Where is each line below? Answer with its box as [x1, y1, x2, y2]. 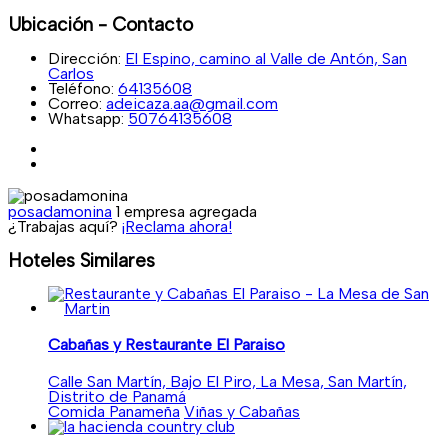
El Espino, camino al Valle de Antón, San [125, 48, 407, 68]
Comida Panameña [48, 401, 180, 421]
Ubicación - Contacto [8, 13, 193, 37]
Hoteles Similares [8, 248, 155, 272]
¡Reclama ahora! [122, 216, 232, 236]
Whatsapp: [48, 108, 128, 128]
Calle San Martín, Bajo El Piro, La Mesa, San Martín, [48, 371, 407, 391]
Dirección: [48, 48, 121, 68]
